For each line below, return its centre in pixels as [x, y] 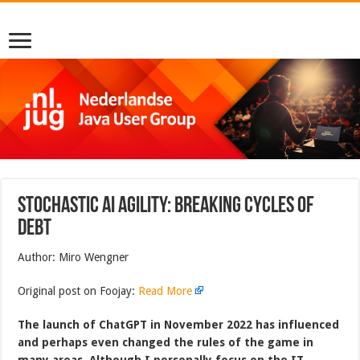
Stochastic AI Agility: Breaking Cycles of [166, 206]
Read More [166, 290]
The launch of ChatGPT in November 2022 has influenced [179, 324]
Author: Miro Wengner [74, 257]
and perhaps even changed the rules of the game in [166, 342]
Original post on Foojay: [78, 290]
